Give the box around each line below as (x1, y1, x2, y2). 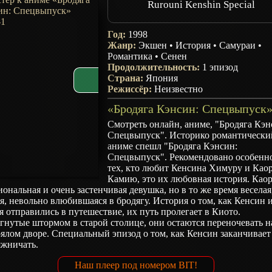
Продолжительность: (107, 62, 203, 72)
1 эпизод (202, 62, 239, 72)
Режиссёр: (107, 84, 155, 94)
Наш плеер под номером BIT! (75, 260, 197, 271)
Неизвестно (154, 84, 203, 94)
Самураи (219, 40, 256, 50)
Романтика (107, 51, 153, 61)
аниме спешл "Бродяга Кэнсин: (107, 141, 238, 151)
